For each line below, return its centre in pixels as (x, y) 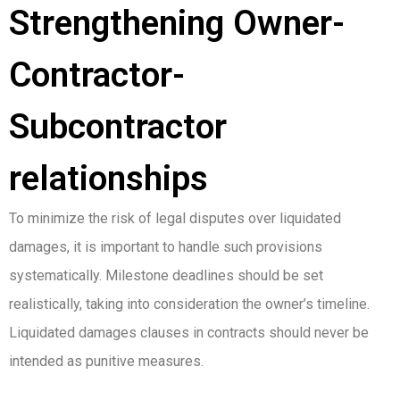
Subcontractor (118, 127)
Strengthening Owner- (177, 24)
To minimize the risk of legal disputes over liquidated (175, 219)
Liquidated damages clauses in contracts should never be (189, 333)
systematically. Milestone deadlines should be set (166, 276)
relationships (108, 179)
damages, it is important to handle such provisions (166, 247)
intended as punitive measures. (106, 362)
